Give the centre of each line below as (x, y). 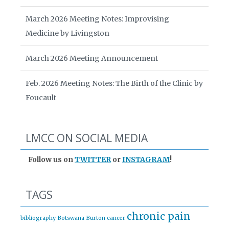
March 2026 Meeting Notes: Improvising (97, 19)
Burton (96, 218)
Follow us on (51, 160)
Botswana (71, 218)
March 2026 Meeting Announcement (92, 59)
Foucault (41, 98)
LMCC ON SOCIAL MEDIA (87, 138)
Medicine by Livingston (67, 33)
